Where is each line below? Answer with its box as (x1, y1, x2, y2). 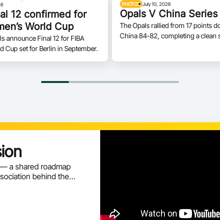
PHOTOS (122, 1, 140, 7)
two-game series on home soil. (120, 42, 211, 50)
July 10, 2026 (142, 1, 171, 7)
